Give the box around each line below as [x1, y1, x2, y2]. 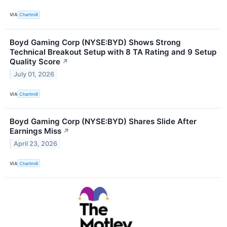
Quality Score [10, 56, 60, 66]
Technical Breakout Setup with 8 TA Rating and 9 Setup [10, 47, 216, 57]
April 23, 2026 [14, 139, 58, 147]
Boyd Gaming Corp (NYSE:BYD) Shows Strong [10, 37, 181, 47]
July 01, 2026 [14, 70, 55, 78]
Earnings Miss [10, 126, 61, 136]
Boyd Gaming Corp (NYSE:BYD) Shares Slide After [10, 117, 197, 127]
